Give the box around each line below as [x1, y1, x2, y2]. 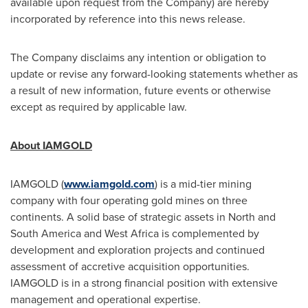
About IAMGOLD [10, 137, 92, 153]
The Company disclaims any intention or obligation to [10, 49, 266, 65]
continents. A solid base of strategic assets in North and [10, 209, 276, 225]
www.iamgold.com [64, 176, 155, 192]
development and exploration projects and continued [10, 242, 265, 258]
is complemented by [159, 225, 259, 241]
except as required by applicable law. [10, 99, 187, 115]
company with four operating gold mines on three [10, 192, 247, 208]
